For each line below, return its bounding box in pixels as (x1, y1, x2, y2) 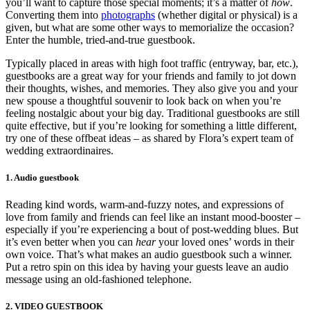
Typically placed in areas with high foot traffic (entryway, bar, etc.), (6, 57, 298, 69)
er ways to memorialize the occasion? (131, 21, 294, 33)
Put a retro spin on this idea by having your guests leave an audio (6, 260, 289, 273)
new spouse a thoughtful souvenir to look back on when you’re (6, 94, 281, 107)
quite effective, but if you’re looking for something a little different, (6, 119, 297, 131)
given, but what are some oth (6, 21, 131, 33)
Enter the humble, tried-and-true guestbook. (6, 33, 198, 46)
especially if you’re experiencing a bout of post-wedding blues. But (6, 223, 298, 235)
